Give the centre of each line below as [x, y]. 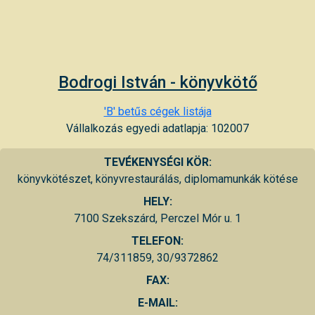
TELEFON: [157, 240]
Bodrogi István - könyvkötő [157, 82]
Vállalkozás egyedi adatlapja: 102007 [157, 128]
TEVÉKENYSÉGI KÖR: [157, 162]
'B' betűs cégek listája [157, 111]
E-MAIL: [157, 302]
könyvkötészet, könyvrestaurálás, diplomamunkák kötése [157, 179]
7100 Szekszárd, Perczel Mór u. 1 [157, 218]
